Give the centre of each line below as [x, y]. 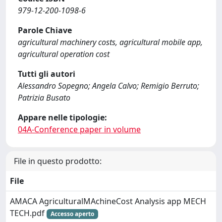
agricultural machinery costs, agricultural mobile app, [110, 42]
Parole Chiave [45, 30]
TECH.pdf [28, 213]
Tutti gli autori [47, 74]
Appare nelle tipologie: [62, 117]
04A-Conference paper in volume [79, 129]
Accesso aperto [72, 214]
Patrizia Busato [44, 98]
